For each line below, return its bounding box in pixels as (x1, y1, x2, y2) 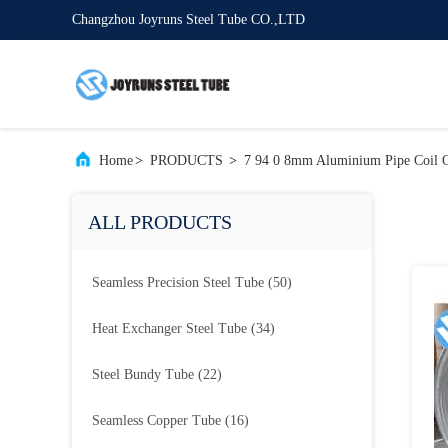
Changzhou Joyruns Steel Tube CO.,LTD (72, 12, 305, 27)
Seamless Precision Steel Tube (92, 275, 264, 290)
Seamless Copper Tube (92, 413, 221, 428)
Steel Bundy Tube (92, 367, 194, 382)
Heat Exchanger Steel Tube (92, 321, 247, 336)
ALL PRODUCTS (88, 211, 232, 233)
